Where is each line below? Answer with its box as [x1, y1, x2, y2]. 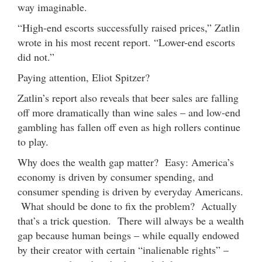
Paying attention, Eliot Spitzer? [18, 70, 150, 84]
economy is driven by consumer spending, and [18, 169, 213, 184]
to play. [18, 134, 49, 149]
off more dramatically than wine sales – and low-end [18, 105, 240, 119]
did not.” [18, 49, 54, 64]
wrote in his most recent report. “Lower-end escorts [18, 35, 235, 49]
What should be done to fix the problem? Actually [18, 198, 237, 213]
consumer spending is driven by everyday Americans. [18, 184, 243, 198]
